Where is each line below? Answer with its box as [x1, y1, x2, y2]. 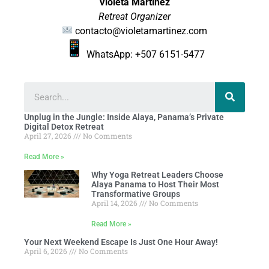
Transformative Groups [91, 189, 180, 199]
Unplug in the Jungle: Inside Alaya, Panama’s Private [24, 112, 224, 122]
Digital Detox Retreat [24, 121, 104, 131]
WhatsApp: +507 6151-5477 [83, 48, 205, 60]
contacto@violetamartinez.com [75, 25, 208, 37]
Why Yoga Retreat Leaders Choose [91, 169, 223, 180]
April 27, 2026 [24, 130, 73, 141]
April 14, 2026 [91, 198, 139, 208]
